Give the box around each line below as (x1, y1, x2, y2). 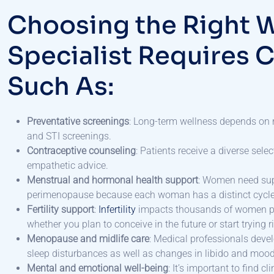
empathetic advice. (27, 160, 108, 172)
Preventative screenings (27, 116, 129, 128)
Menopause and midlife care (27, 233, 149, 245)
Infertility (98, 204, 136, 216)
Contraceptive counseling (27, 145, 136, 157)
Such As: (7, 71, 120, 103)
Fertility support (27, 204, 94, 216)
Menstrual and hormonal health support (27, 174, 198, 187)
